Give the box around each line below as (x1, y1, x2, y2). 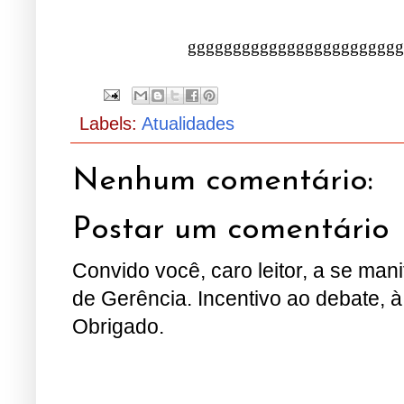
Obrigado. (72, 315, 164, 339)
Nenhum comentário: (72, 165, 373, 197)
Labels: (79, 113, 142, 133)
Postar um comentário (72, 215, 390, 247)
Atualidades (142, 113, 234, 133)
